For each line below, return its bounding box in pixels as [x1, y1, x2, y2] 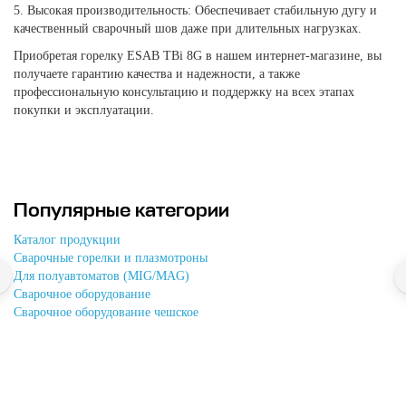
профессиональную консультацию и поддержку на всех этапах [14, 84, 354, 99]
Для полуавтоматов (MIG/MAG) [14, 268, 189, 283]
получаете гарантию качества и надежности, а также [14, 66, 300, 81]
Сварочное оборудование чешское [14, 304, 198, 319]
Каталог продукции [14, 232, 121, 246]
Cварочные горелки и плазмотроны [14, 250, 208, 265]
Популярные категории [14, 201, 229, 221]
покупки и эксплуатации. [14, 102, 154, 117]
